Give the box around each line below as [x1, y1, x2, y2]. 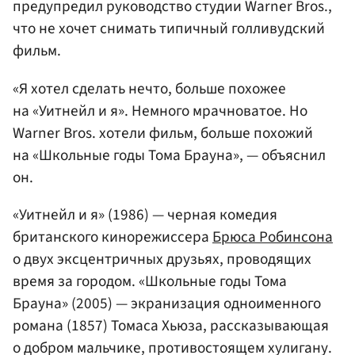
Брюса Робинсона [212, 225, 333, 248]
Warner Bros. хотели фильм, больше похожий [13, 121, 313, 144]
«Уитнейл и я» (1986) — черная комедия [13, 203, 277, 226]
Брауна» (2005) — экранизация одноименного [13, 292, 321, 315]
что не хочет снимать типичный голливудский [13, 17, 325, 40]
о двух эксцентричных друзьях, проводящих [13, 247, 311, 270]
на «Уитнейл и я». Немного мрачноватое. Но [13, 99, 307, 122]
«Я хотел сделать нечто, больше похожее [13, 77, 286, 100]
